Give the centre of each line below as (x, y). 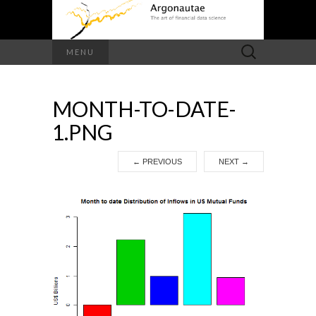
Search (248, 47)
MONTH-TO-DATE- (144, 109)
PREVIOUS (161, 162)
